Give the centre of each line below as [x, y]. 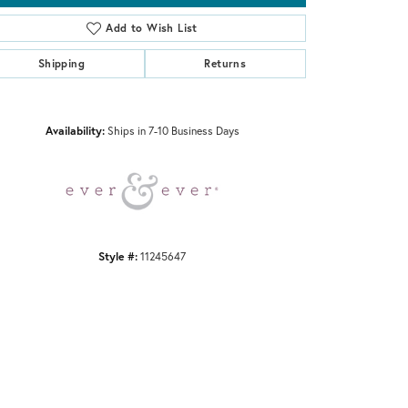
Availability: [75, 130]
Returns [225, 63]
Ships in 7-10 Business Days [173, 130]
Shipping [61, 63]
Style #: [118, 255]
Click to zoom [234, 101]
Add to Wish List [152, 27]
